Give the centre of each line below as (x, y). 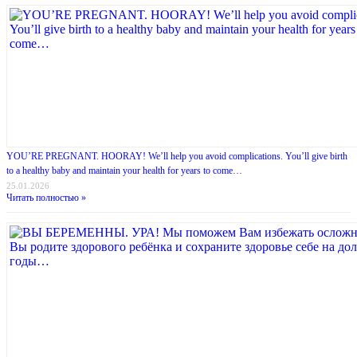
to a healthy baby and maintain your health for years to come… (124, 171)
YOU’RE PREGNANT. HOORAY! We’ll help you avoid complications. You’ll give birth (177, 157)
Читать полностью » (46, 198)
